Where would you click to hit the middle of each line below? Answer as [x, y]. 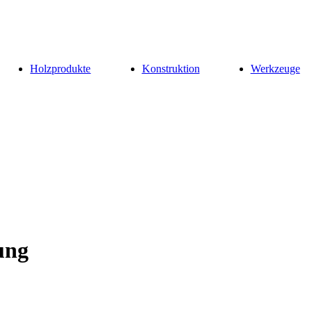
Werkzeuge [275, 69]
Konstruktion [171, 69]
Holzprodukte [61, 69]
